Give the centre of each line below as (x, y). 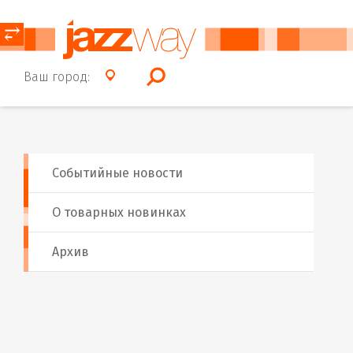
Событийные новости (117, 173)
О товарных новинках (119, 212)
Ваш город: (57, 76)
